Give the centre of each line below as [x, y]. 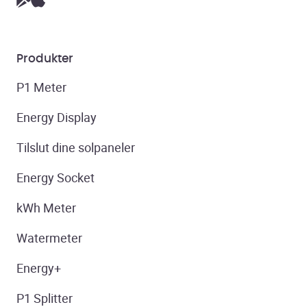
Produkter [45, 59]
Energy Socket [56, 178]
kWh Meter [46, 208]
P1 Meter [41, 87]
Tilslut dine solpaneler [76, 148]
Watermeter [49, 238]
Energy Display [57, 118]
